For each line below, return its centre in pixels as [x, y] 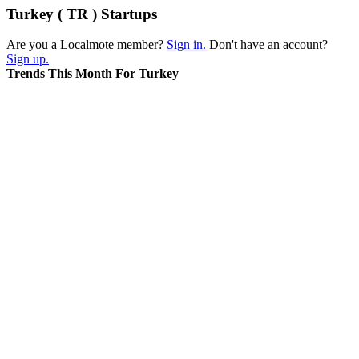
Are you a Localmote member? [87, 45]
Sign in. [186, 45]
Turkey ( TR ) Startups [82, 14]
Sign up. [28, 59]
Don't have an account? [267, 45]
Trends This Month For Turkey [93, 74]
